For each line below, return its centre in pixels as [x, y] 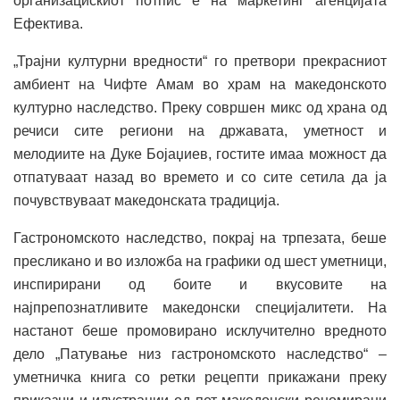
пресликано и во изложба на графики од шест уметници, [200, 261]
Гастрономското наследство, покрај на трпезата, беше [200, 237]
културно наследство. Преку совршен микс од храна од [200, 107]
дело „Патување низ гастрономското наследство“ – [200, 354]
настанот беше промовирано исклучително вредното [200, 330]
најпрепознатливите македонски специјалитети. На [200, 307]
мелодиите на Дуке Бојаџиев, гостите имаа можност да [200, 154]
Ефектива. [48, 23]
